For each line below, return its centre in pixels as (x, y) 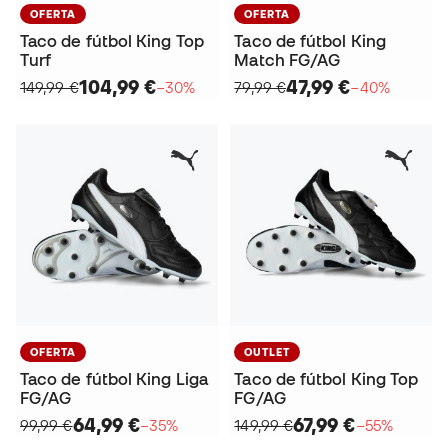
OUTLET (267, 352)
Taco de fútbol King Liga (114, 379)
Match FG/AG (287, 60)
